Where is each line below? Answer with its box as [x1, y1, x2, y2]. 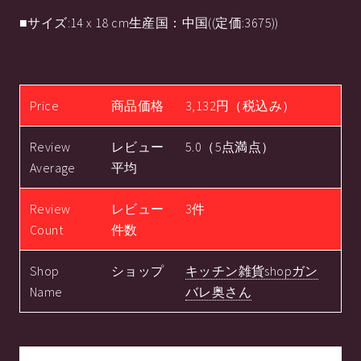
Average [30, 159, 76, 176]
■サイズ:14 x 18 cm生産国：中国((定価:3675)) [19, 14, 279, 31]
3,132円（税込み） [185, 97, 296, 114]
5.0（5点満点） [185, 138, 275, 155]
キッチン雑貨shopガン [185, 262, 318, 279]
